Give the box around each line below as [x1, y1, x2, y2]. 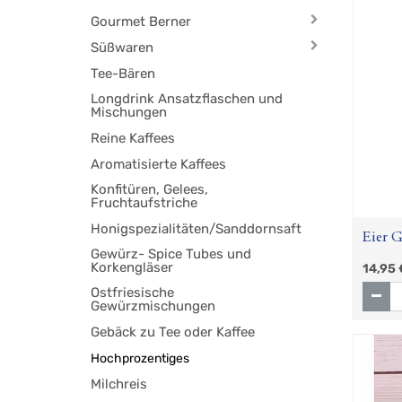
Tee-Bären [91, 66, 156, 83]
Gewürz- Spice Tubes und [91, 246, 252, 263]
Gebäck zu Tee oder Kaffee [91, 324, 256, 341]
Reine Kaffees [91, 130, 176, 147]
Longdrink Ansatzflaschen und [91, 91, 284, 108]
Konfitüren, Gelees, [91, 181, 209, 198]
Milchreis [91, 376, 148, 393]
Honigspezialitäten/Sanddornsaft [91, 221, 302, 238]
